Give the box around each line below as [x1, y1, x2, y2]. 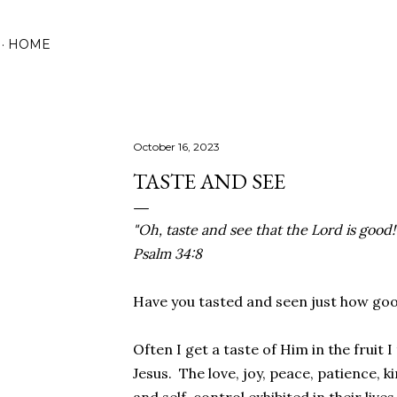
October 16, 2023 [132, 140, 220, 153]
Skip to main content [126, 11, 271, 34]
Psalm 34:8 [132, 245, 202, 262]
